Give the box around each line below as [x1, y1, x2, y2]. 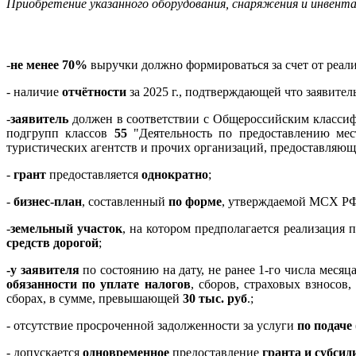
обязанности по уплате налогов [6, 277, 191, 291]
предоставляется [49, 167, 138, 181]
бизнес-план [14, 194, 82, 208]
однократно [138, 167, 208, 181]
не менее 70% [10, 57, 87, 72]
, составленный [82, 194, 168, 208]
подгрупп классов [6, 126, 114, 140]
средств [6, 235, 50, 250]
